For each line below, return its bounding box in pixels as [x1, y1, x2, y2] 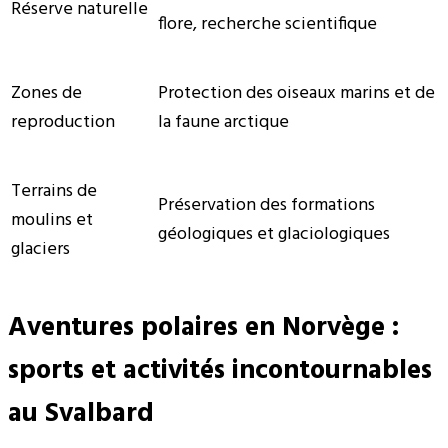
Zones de [11, 78, 82, 108]
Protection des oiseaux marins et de [158, 78, 435, 108]
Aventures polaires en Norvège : [8, 307, 399, 351]
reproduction [11, 107, 115, 137]
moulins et [11, 205, 93, 235]
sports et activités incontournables [8, 350, 432, 394]
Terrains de [11, 176, 97, 206]
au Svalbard [8, 393, 154, 437]
